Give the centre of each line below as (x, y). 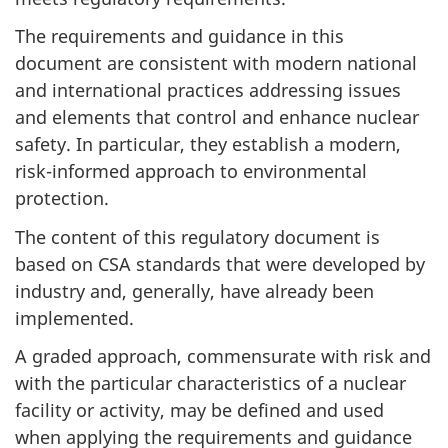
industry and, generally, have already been (194, 290)
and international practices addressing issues (208, 90)
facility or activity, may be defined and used (199, 410)
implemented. (74, 317)
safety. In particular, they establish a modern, (208, 144)
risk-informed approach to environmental (191, 171)
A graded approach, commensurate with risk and (223, 356)
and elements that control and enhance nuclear (217, 117)
